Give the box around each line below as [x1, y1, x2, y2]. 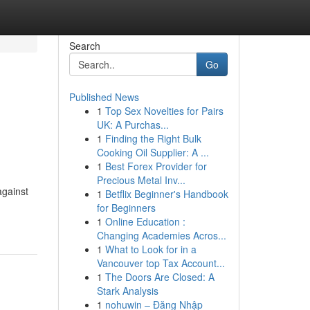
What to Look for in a [104, 242, 197, 256]
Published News [69, 90, 139, 104]
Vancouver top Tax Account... [96, 256, 225, 270]
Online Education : [104, 215, 185, 228]
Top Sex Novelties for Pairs [104, 104, 224, 118]
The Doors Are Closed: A [104, 270, 215, 284]
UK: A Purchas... [96, 118, 169, 131]
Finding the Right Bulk [104, 131, 201, 145]
